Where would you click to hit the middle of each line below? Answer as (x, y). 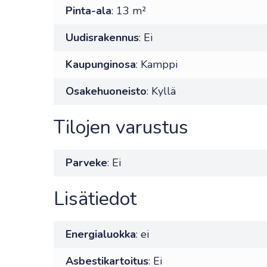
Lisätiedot (95, 199)
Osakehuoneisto (106, 91)
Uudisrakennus (102, 38)
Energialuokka (101, 234)
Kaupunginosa (101, 64)
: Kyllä (161, 91)
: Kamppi (157, 64)
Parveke (86, 163)
